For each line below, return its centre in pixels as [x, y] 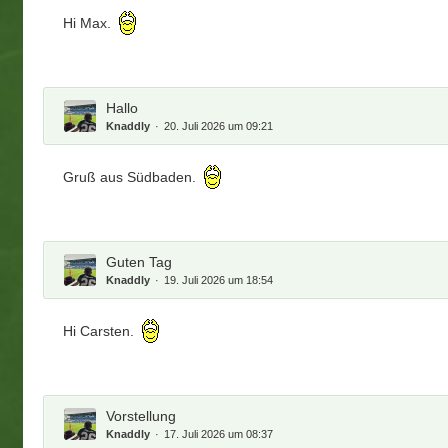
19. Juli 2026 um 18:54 [219, 279]
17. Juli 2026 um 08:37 [219, 433]
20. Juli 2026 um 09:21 [219, 125]
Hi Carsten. [101, 331]
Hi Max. [89, 23]
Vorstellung [141, 415]
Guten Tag [139, 261]
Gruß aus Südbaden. [132, 177]
